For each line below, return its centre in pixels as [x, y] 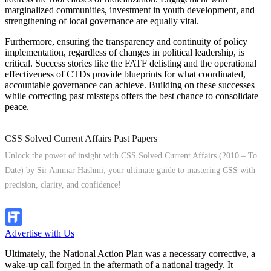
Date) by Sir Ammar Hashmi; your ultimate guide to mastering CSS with [130, 170]
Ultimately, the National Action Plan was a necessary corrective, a [130, 253]
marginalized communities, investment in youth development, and [130, 10]
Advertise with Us [40, 233]
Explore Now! [32, 202]
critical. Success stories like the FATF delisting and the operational [131, 63]
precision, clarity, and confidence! [63, 184]
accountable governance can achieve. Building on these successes [130, 85]
